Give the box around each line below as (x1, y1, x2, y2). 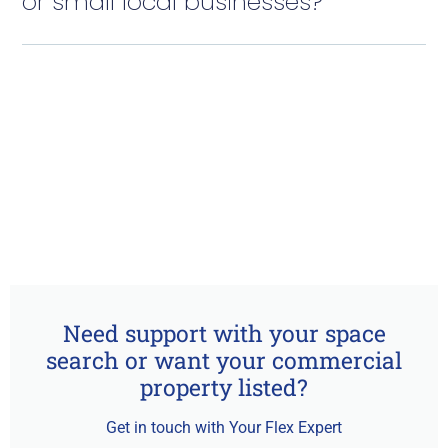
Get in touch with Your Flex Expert (106, 417, 342, 437)
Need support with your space (62, 317, 386, 348)
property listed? (140, 371, 308, 402)
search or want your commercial (46, 344, 402, 375)
